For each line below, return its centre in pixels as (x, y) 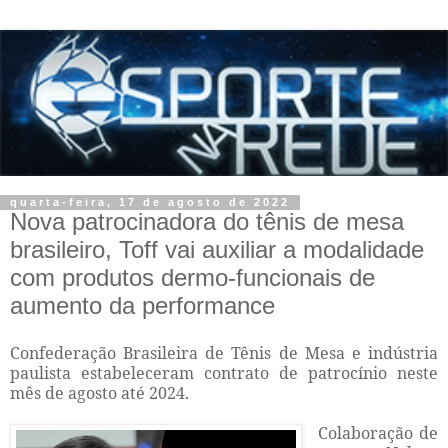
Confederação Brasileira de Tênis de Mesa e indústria (224, 353)
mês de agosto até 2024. (99, 393)
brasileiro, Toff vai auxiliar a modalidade (217, 250)
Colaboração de (378, 433)
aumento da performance (142, 306)
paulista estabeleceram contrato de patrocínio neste (224, 373)
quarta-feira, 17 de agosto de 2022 (150, 202)
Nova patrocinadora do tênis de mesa (207, 222)
